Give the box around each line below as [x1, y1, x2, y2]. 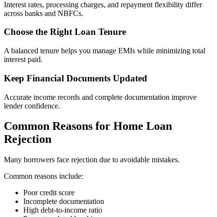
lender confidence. [4, 101, 60, 110]
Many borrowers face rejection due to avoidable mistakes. [4, 155, 180, 164]
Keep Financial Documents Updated [4, 73, 147, 83]
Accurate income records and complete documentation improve [4, 93, 197, 101]
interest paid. [4, 55, 43, 64]
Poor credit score [23, 188, 75, 197]
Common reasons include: [4, 172, 83, 181]
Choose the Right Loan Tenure [4, 27, 126, 37]
